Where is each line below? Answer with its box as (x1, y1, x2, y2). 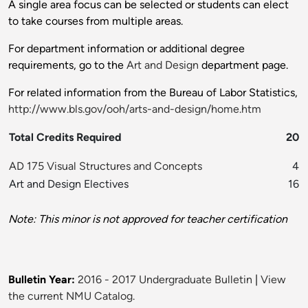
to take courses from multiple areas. (8, 14, 183, 28)
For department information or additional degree (8, 42, 245, 56)
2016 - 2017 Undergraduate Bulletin (78, 273, 252, 287)
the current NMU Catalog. (8, 289, 135, 303)
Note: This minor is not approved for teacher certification (8, 212, 287, 226)
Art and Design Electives (9, 177, 129, 191)
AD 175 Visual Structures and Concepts (9, 159, 202, 173)
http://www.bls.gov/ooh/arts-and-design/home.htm (8, 102, 261, 116)
